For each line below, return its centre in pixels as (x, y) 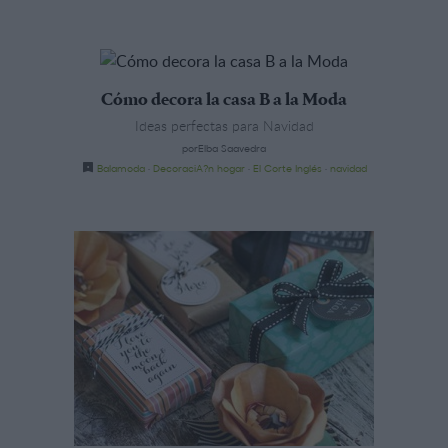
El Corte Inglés (287, 167)
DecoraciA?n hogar (198, 167)
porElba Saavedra (224, 147)
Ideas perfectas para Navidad (224, 125)
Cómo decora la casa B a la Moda (224, 100)
